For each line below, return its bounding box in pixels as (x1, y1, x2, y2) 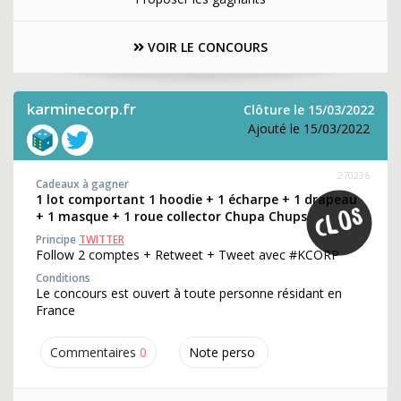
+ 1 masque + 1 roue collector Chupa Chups (36, 208, 307, 225)
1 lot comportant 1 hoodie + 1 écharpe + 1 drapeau (36, 191, 357, 208)
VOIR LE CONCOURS (144, 38, 268, 55)
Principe (36, 232, 79, 247)
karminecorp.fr (27, 98, 136, 119)
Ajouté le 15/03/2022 (248, 120, 370, 137)
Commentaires (50, 344, 136, 361)
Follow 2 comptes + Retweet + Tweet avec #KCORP (36, 246, 339, 263)
